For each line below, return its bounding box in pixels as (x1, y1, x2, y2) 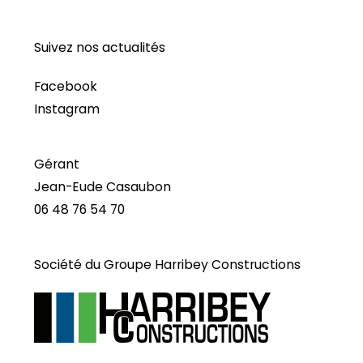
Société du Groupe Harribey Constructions (34, 255, 301, 275)
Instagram (34, 100, 100, 119)
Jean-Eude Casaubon (34, 177, 171, 197)
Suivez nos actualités (34, 38, 165, 58)
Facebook (34, 77, 97, 96)
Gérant (34, 155, 79, 174)
